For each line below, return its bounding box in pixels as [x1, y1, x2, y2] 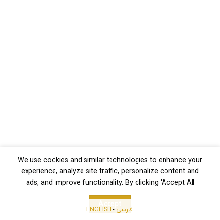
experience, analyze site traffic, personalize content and [21, 167, 199, 175]
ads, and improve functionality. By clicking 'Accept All [26, 178, 194, 187]
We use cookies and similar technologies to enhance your [18, 156, 202, 164]
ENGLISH [86, 205, 111, 213]
